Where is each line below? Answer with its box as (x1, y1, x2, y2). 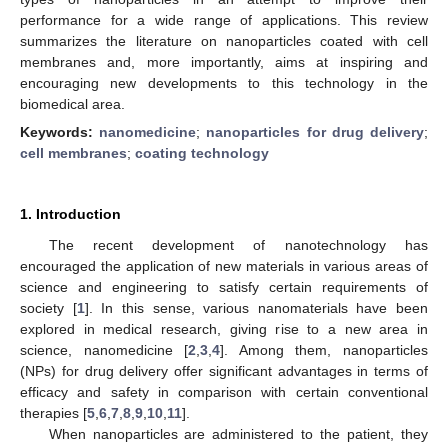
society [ (20, 300, 77, 316)
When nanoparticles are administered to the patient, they (48, 426, 428, 442)
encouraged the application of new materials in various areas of (20, 258, 428, 274)
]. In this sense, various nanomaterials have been (84, 300, 428, 316)
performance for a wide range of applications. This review (20, 11, 428, 28)
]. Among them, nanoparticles (220, 342, 429, 358)
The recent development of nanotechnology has (48, 237, 428, 253)
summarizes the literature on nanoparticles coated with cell (20, 32, 428, 49)
